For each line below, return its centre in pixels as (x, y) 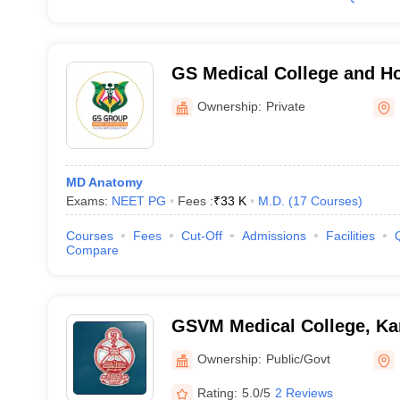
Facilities (350, 236)
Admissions (274, 236)
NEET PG (138, 201)
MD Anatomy (104, 182)
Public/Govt (298, 358)
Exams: (88, 201)
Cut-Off (201, 236)
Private (285, 106)
